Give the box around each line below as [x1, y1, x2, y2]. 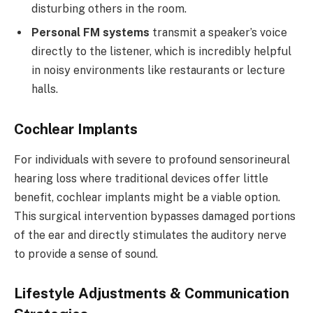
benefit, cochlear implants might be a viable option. [14, 191, 280, 205]
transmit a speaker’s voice [150, 25, 287, 39]
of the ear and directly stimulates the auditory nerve [14, 228, 286, 242]
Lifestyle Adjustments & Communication [14, 284, 289, 302]
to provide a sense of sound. [14, 247, 158, 261]
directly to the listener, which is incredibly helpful [31, 44, 291, 58]
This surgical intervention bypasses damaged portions [14, 210, 296, 224]
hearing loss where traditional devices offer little [14, 172, 268, 186]
